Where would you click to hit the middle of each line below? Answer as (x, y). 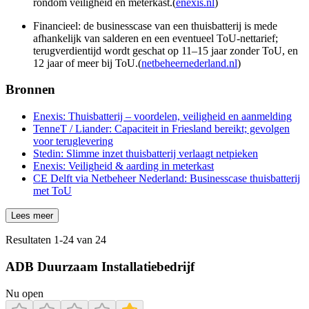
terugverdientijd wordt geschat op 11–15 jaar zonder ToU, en (166, 50)
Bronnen (30, 90)
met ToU (52, 191)
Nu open (24, 293)
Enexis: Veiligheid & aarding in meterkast (123, 166)
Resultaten (30, 240)
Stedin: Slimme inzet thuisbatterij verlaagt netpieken (146, 154)
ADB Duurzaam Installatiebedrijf (100, 266)
